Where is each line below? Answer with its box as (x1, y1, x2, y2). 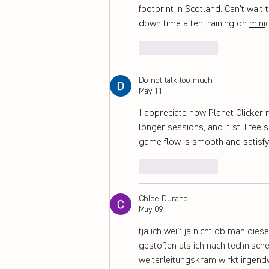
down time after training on (139, 19, 249, 29)
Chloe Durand (139, 194, 188, 203)
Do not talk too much (139, 76, 213, 85)
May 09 (139, 205, 163, 214)
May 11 (139, 86, 163, 95)
